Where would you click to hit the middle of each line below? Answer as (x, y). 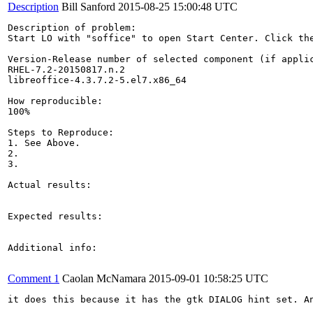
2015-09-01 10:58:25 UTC (209, 278)
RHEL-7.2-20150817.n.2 (66, 69)
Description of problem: (72, 27)
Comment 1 (34, 278)
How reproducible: (55, 101)
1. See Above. (44, 143)
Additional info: (52, 247)
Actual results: (50, 184)
